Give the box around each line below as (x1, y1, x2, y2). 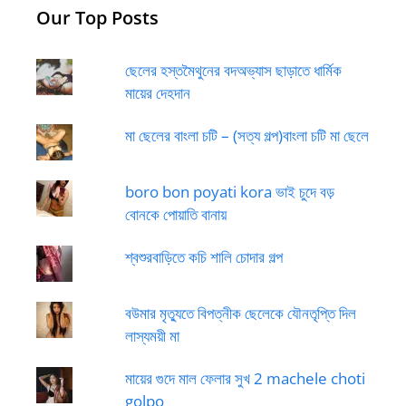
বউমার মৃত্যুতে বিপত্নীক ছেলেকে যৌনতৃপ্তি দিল (124, 302, 356, 324)
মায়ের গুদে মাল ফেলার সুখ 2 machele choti (124, 367, 365, 389)
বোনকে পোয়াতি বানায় (124, 203, 227, 225)
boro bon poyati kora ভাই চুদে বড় (124, 180, 334, 202)
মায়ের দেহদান (124, 82, 190, 103)
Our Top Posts (36, 5, 159, 30)
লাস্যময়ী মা (124, 324, 179, 346)
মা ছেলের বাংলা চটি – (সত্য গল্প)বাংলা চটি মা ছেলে (124, 124, 369, 146)
